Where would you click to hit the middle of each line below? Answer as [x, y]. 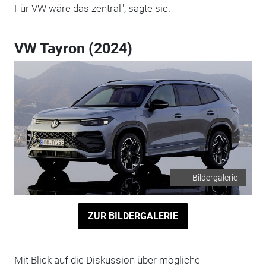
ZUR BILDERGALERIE [133, 216]
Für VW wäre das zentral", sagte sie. [92, 8]
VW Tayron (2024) [73, 48]
